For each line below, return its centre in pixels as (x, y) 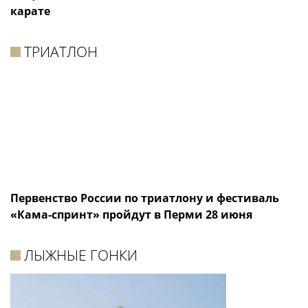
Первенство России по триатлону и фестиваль (145, 198)
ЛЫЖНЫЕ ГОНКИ (81, 255)
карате (30, 11)
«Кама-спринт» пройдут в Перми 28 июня (131, 215)
